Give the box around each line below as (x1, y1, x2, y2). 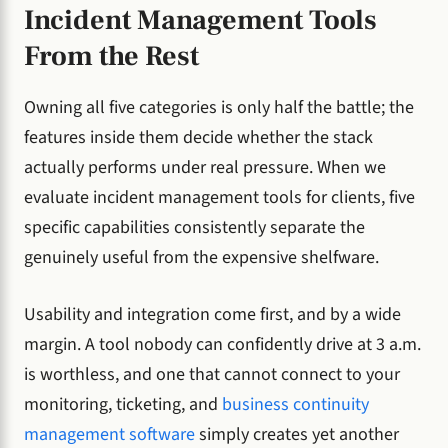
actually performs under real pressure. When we (24, 155, 386, 181)
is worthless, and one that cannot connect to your (24, 362, 400, 388)
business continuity (222, 392, 369, 418)
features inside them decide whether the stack (24, 125, 373, 151)
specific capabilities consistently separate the (24, 215, 365, 241)
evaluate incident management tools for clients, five (24, 185, 415, 211)
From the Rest (24, 37, 199, 74)
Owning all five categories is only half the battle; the (24, 95, 414, 121)
